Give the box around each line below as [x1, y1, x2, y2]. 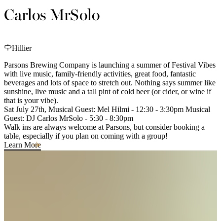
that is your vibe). [4, 96, 58, 105]
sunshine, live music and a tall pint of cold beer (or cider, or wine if [4, 87, 211, 96]
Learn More [4, 140, 41, 149]
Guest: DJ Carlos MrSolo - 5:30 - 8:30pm [4, 113, 133, 122]
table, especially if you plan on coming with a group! [4, 131, 168, 140]
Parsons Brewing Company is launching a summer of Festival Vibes [4, 60, 216, 69]
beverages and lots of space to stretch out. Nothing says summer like [4, 78, 216, 87]
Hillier [12, 43, 32, 52]
